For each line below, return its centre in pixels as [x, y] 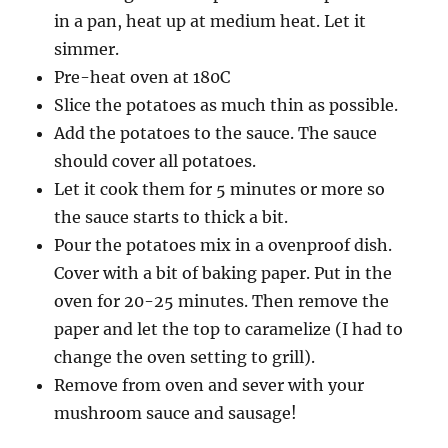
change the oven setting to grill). [185, 357]
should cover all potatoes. [155, 161]
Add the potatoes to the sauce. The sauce [216, 133]
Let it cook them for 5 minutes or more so [220, 189]
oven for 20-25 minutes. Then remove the [222, 301]
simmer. [87, 49]
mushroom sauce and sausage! [176, 413]
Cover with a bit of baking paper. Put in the [223, 273]
